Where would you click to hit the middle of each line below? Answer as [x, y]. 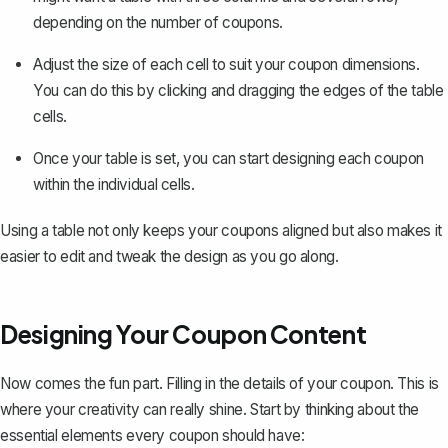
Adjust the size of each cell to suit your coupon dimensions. [226, 64]
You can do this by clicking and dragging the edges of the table [238, 90]
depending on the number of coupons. [158, 22]
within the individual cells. [114, 184]
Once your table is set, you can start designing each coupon [228, 158]
